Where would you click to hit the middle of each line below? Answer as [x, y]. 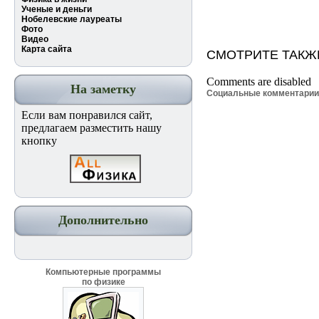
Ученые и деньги [57, 9]
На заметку [103, 89]
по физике [103, 282]
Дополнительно [103, 220]
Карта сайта [47, 49]
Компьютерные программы [103, 272]
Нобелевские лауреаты [72, 19]
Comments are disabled [259, 81]
